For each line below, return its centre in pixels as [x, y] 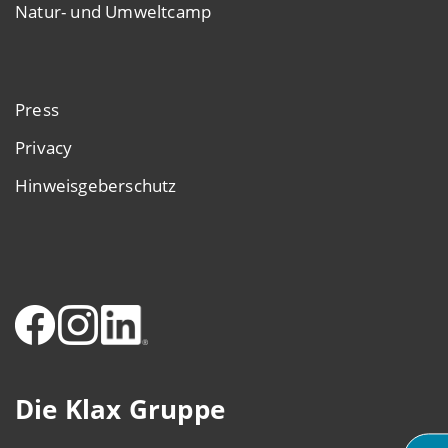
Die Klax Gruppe [120, 409]
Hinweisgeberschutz [96, 186]
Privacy [44, 148]
